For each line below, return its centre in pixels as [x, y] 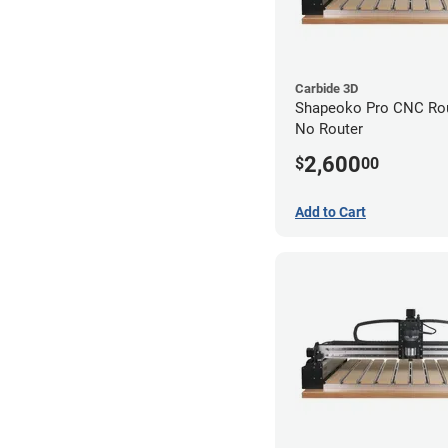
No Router [329, 128]
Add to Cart [330, 211]
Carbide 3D [326, 88]
